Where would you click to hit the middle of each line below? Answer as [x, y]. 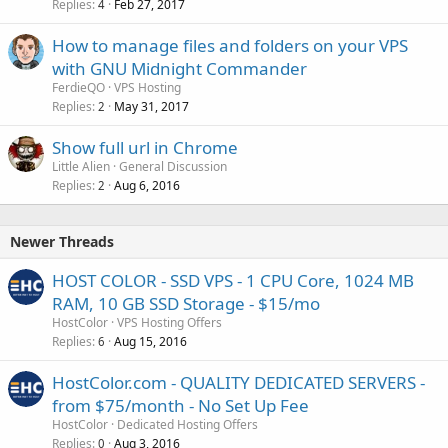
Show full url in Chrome [145, 147]
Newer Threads [62, 241]
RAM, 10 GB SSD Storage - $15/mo [186, 303]
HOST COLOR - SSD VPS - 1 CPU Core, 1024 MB [233, 280]
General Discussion [173, 166]
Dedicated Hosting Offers [187, 424]
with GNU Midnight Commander [179, 68]
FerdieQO [78, 87]
